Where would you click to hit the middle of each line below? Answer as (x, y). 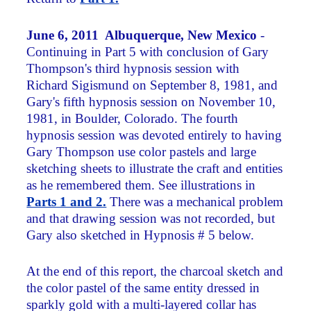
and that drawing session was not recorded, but (151, 218)
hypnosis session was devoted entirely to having (154, 135)
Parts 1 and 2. (67, 201)
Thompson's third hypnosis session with (133, 68)
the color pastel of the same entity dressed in (143, 288)
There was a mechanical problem (195, 201)
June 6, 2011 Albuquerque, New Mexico (142, 35)
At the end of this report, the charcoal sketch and (155, 271)
